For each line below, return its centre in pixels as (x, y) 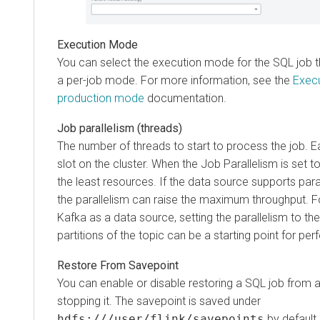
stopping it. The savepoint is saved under (159, 301)
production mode (101, 98)
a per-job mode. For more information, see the (175, 80)
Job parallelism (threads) (120, 128)
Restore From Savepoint (118, 265)
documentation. (185, 98)
